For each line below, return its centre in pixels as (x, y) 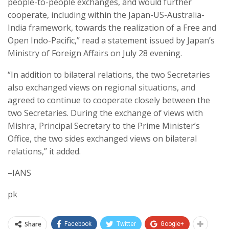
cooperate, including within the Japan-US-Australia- (106, 15)
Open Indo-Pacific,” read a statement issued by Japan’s (111, 41)
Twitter (126, 224)
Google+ (172, 224)
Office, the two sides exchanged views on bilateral (102, 139)
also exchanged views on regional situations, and (101, 88)
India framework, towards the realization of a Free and (112, 28)
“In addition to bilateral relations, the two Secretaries (109, 75)
